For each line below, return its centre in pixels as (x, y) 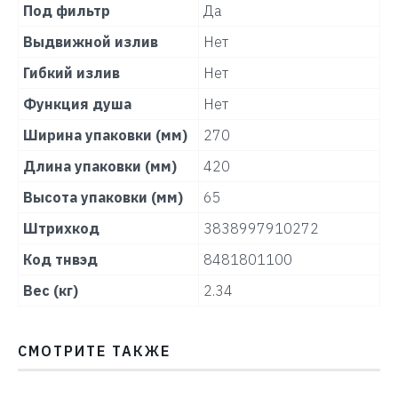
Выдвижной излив (91, 42)
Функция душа (77, 104)
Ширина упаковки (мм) (105, 135)
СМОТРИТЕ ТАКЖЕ (94, 351)
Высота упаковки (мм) (103, 198)
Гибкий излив (72, 73)
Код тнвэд (60, 260)
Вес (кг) (51, 291)
